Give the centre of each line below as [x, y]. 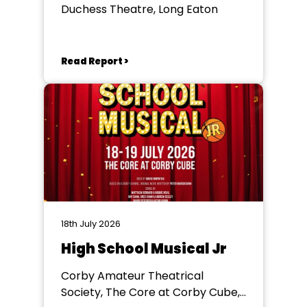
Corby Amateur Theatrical [132, 276]
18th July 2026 [91, 224]
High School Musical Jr [144, 249]
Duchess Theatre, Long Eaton [139, 9]
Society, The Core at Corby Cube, [150, 292]
